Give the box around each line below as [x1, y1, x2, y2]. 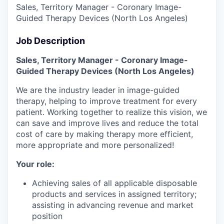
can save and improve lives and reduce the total [16, 117, 198, 128]
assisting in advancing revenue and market [32, 199, 193, 210]
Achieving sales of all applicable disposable [32, 177, 197, 188]
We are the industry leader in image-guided [16, 84, 179, 95]
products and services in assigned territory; [32, 188, 196, 199]
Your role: [16, 158, 54, 169]
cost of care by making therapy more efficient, [16, 128, 193, 139]
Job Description [16, 35, 85, 46]
